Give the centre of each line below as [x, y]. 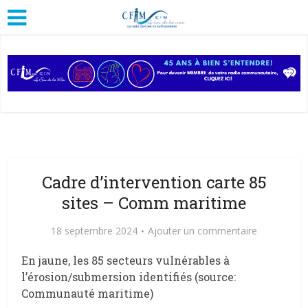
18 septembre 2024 [94, 230]
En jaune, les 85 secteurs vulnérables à [126, 260]
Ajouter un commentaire [202, 230]
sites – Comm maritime [154, 202]
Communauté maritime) [88, 293]
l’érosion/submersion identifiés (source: [129, 276]
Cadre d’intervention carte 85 [154, 182]
